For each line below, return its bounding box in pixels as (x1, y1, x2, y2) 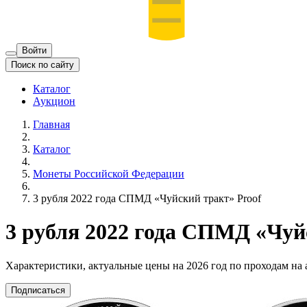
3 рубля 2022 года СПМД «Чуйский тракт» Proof (33, 192, 261, 204)
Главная (33, 118, 70, 130)
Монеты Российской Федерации (33, 167, 184, 180)
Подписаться (11, 284, 65, 295)
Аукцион (33, 95, 75, 107)
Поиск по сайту (11, 59, 74, 70)
